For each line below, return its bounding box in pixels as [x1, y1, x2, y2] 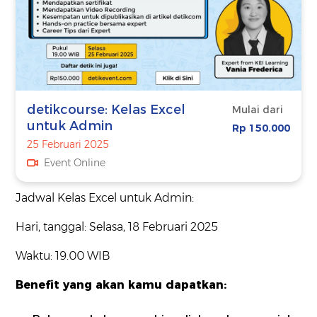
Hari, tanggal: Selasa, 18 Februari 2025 [16, 220, 219, 234]
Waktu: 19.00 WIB [16, 249, 111, 263]
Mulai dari [231, 103, 283, 117]
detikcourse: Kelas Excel [27, 102, 186, 118]
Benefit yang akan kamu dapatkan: [16, 278, 231, 292]
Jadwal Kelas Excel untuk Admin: [16, 191, 195, 205]
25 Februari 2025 [27, 138, 110, 151]
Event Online [44, 156, 106, 170]
